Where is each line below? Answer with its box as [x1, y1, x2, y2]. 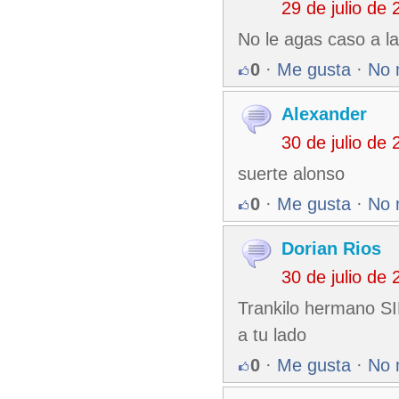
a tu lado [238, 325, 306, 345]
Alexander [281, 104, 367, 124]
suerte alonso [238, 164, 345, 183]
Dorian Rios [281, 239, 381, 258]
